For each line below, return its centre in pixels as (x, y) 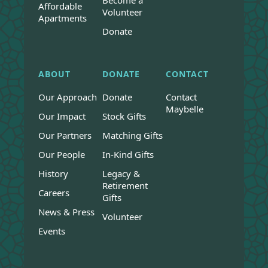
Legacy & (121, 174)
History (53, 174)
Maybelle (185, 109)
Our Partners (65, 135)
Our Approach (68, 97)
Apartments (63, 18)
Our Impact (62, 116)
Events (52, 231)
